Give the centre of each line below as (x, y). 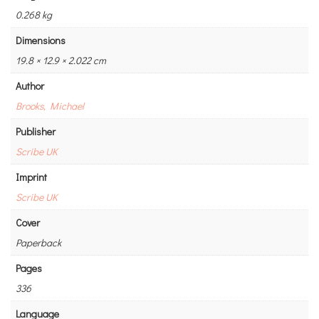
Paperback (38, 242)
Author (30, 85)
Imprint (31, 177)
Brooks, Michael (50, 105)
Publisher (36, 131)
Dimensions (41, 40)
